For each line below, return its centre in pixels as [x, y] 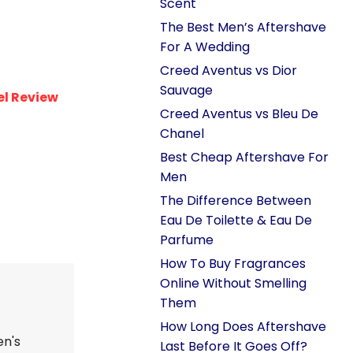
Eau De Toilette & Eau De [236, 220]
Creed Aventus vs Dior [229, 71]
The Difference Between [236, 201]
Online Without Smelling [233, 283]
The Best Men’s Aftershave [243, 27]
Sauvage [186, 90]
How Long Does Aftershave [243, 327]
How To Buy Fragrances [233, 264]
